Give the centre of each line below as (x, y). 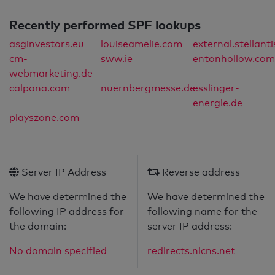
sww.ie (117, 59)
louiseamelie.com (142, 44)
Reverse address (200, 172)
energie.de (217, 103)
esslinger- (216, 88)
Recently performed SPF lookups (105, 25)
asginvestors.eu (47, 44)
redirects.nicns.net (191, 251)
